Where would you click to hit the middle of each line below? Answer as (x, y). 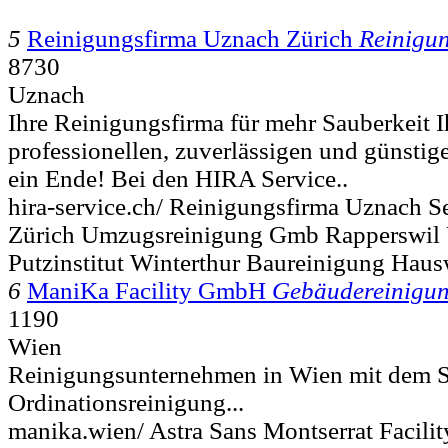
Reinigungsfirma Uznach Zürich (190, 38)
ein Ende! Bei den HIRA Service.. (178, 178)
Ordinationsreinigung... (126, 402)
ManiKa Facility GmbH (146, 290)
